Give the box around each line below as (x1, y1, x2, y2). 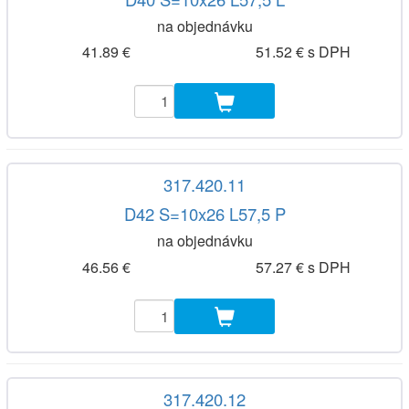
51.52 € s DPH (255, 41, 351, 63)
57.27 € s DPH (255, 256, 351, 278)
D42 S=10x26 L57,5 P (123, 202, 286, 226)
